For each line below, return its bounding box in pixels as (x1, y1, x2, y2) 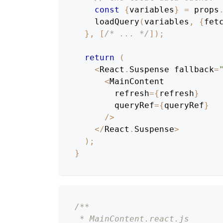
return (85, 53, 114, 63)
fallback (169, 65, 214, 75)
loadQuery (95, 17, 139, 27)
